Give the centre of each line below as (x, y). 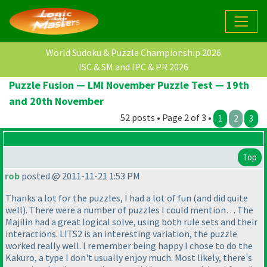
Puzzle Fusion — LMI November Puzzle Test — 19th (129, 85)
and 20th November (56, 101)
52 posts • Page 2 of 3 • (167, 118)
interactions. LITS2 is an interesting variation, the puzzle (121, 234)
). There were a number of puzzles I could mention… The (138, 210)
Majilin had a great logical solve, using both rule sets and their (131, 222)
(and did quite (221, 198)
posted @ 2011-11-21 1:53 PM (80, 176)
